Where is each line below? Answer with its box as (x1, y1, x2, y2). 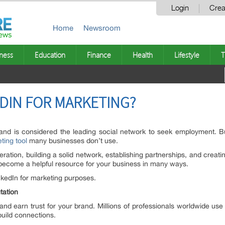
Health (133, 50, 153, 60)
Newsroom (83, 24, 121, 32)
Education (35, 50, 65, 60)
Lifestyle (174, 50, 199, 60)
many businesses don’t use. (27, 137, 120, 145)
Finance (87, 50, 111, 60)
